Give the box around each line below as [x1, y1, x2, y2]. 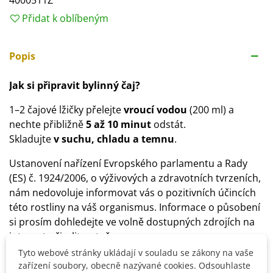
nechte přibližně [9, 118, 86, 131]
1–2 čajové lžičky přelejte [9, 103, 124, 116]
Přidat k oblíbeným [22, 12, 108, 25]
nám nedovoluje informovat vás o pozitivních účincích [9, 186, 256, 199]
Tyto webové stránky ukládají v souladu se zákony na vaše [18, 246, 253, 258]
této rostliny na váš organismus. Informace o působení [9, 200, 260, 214]
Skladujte [9, 132, 54, 146]
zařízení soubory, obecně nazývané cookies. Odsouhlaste [18, 259, 250, 271]
